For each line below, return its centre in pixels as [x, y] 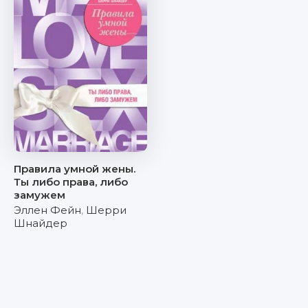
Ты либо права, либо [71, 182]
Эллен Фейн [47, 210]
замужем [40, 195]
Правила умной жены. [75, 169]
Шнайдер [41, 223]
